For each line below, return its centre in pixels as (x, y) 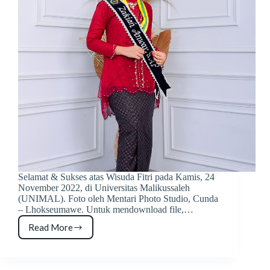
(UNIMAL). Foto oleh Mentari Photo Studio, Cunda (118, 199)
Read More (51, 228)
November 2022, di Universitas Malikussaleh (104, 188)
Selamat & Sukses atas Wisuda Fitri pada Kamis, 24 (116, 177)
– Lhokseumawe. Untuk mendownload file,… (106, 210)
